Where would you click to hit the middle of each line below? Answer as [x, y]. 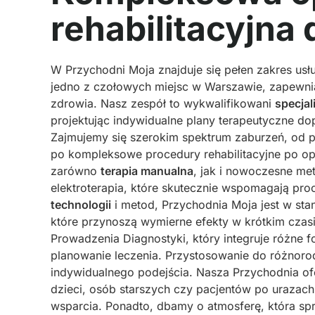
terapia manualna [147, 171]
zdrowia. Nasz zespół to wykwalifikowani [163, 103]
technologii [81, 205]
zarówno [76, 171]
